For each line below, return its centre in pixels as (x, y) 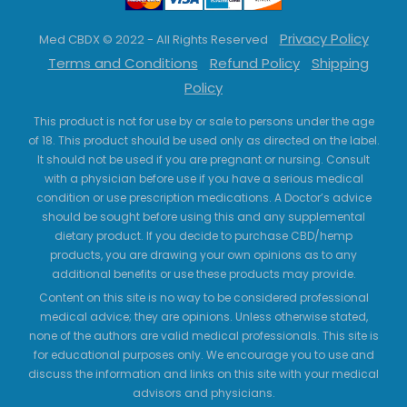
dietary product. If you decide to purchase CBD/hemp (203, 236)
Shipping (340, 64)
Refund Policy (254, 64)
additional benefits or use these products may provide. (203, 274)
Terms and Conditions (123, 64)
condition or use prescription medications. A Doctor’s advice (203, 198)
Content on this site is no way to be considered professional (203, 298)
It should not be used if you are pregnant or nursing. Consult (203, 160)
